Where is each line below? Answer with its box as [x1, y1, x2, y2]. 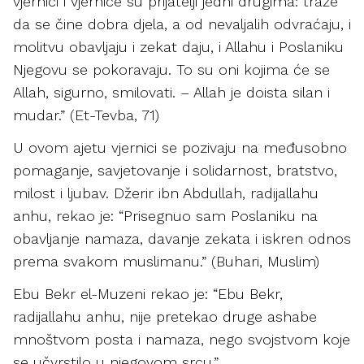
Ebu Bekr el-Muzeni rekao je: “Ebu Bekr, [13, 285, 283, 302]
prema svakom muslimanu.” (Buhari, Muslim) [13, 253, 319, 270]
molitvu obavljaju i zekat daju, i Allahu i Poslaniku [13, 38, 344, 55]
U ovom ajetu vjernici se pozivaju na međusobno [13, 139, 347, 156]
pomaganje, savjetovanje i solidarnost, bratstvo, [13, 162, 337, 179]
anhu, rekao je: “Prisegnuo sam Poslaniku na [13, 207, 318, 224]
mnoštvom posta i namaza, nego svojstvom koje [13, 331, 350, 348]
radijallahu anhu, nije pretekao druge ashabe [13, 308, 317, 325]
